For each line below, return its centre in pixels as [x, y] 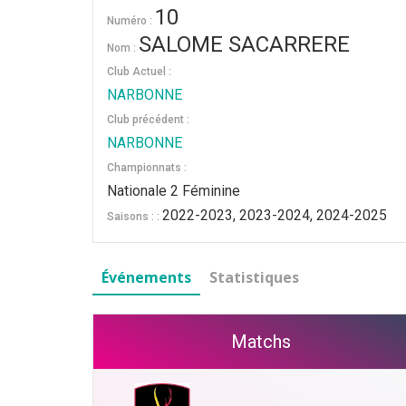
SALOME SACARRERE [244, 44]
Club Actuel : [139, 72]
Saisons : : [135, 217]
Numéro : [131, 21]
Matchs [261, 342]
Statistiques [254, 277]
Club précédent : [148, 120]
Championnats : [147, 168]
